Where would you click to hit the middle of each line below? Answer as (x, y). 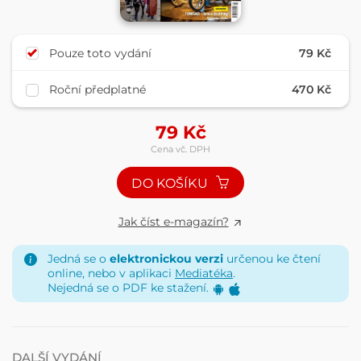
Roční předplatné (98, 90)
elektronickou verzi (166, 259)
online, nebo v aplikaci (111, 274)
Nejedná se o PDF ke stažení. (130, 288)
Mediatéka (204, 274)
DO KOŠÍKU (172, 183)
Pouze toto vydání (101, 53)
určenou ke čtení (272, 259)
